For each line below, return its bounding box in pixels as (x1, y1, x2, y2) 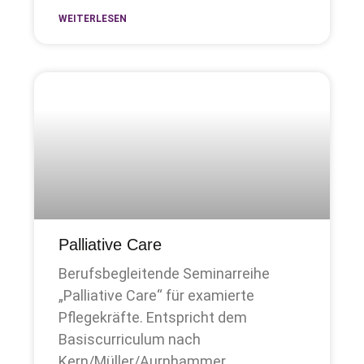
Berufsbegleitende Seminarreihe (58, 265, 271, 283)
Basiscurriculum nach (58, 331, 201, 349)
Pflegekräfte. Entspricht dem (58, 309, 248, 327)
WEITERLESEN (58, 12, 128, 24)
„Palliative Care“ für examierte (58, 287, 255, 305)
